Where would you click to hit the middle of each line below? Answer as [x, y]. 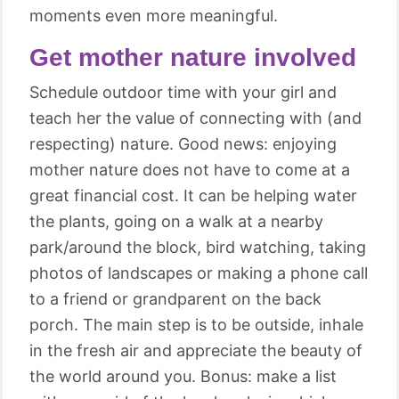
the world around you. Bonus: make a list [183, 376]
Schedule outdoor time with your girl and [183, 92]
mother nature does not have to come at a [190, 170]
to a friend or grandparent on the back [175, 299]
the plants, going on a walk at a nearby [176, 221]
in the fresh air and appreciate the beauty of [196, 350]
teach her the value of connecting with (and [195, 118]
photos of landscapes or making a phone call [199, 273]
